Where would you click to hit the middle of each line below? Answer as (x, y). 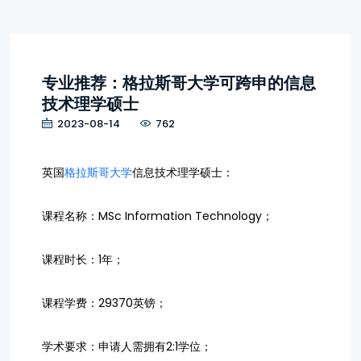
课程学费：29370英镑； (104, 303)
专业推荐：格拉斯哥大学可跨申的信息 (179, 83)
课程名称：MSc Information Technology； (158, 216)
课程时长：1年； (83, 259)
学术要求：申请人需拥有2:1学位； (127, 346)
